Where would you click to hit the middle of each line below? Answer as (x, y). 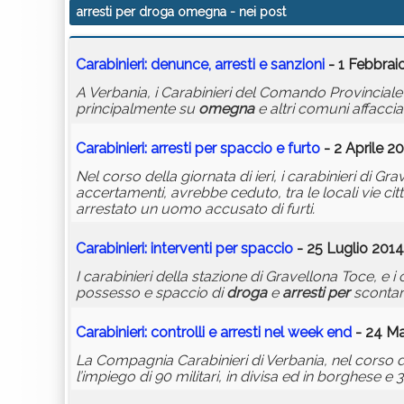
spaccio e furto (268, 149)
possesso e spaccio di (151, 293)
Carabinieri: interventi (146, 249)
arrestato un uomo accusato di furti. (195, 209)
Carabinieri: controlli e (148, 333)
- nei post (256, 12)
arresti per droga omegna (151, 12)
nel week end (306, 333)
